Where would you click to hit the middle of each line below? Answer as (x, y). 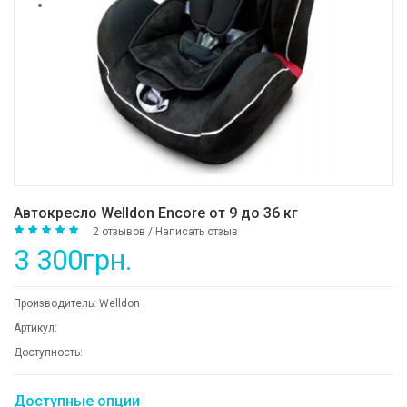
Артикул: (35, 328)
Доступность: (48, 352)
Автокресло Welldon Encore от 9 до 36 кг (156, 213)
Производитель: (56, 303)
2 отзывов (119, 232)
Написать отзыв (197, 232)
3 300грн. (73, 260)
